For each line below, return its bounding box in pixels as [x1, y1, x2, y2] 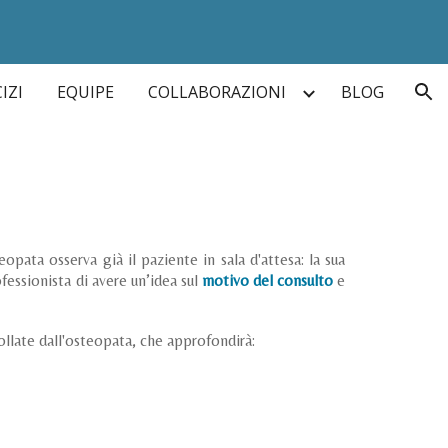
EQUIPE [57, 81, 114, 103]
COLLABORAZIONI [148, 81, 286, 103]
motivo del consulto [201, 271, 334, 290]
